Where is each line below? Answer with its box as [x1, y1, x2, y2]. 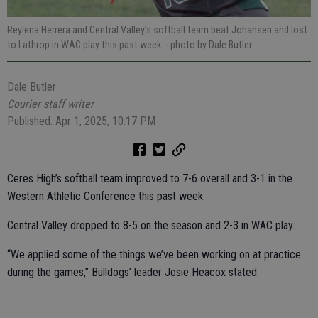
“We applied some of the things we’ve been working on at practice [7, 248, 301, 262]
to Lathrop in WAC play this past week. [7, 39, 165, 51]
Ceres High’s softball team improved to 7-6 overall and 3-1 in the [7, 172, 292, 186]
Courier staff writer [7, 97, 94, 111]
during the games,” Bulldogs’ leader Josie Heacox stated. [7, 265, 262, 280]
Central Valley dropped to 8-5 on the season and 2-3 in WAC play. [7, 219, 295, 233]
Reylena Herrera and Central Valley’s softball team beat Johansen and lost [7, 24, 307, 36]
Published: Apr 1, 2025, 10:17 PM [7, 114, 155, 128]
